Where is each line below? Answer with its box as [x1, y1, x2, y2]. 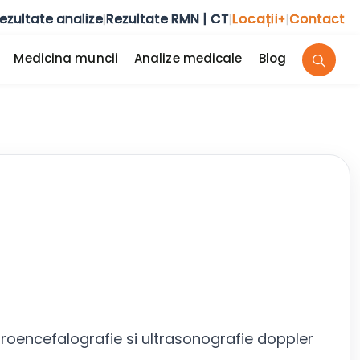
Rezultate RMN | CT [106, 10, 230, 28]
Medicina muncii [14, 50, 118, 67]
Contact [289, 10, 345, 28]
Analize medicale [133, 50, 243, 67]
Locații [232, 10, 279, 28]
